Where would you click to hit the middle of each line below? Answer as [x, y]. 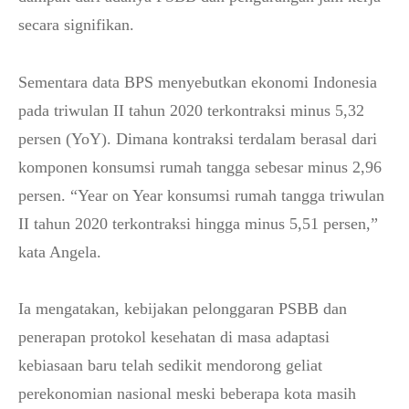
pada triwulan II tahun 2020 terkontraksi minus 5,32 [191, 110]
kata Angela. [60, 252]
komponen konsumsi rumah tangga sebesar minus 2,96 [200, 167]
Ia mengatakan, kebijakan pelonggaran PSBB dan [183, 309]
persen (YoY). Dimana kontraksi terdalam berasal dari [198, 139]
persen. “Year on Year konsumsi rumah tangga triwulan [201, 195]
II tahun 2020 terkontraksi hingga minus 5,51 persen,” [198, 224]
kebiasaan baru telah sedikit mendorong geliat [170, 365]
